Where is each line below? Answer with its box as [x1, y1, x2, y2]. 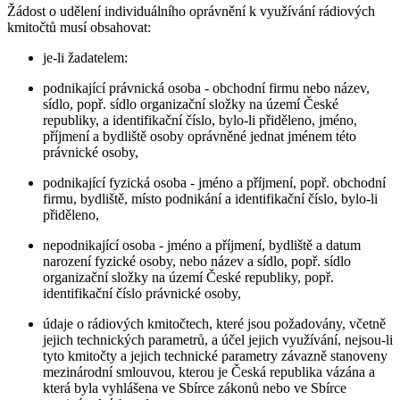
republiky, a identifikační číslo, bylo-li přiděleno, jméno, [43, 112, 357, 129]
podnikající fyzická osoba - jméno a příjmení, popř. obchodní [43, 175, 386, 191]
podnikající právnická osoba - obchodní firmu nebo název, [43, 80, 370, 96]
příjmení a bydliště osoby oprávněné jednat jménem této [43, 129, 356, 145]
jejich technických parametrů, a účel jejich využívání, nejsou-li [43, 332, 393, 348]
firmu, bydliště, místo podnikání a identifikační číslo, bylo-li [43, 191, 378, 207]
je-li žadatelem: [43, 50, 128, 66]
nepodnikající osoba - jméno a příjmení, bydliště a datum [43, 237, 361, 254]
